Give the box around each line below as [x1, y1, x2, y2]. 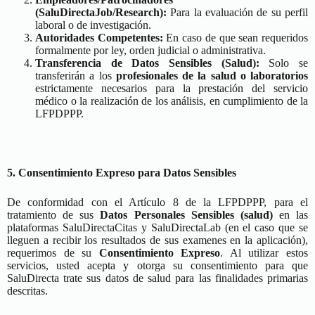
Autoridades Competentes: [35, 32, 163, 44]
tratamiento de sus [7, 209, 101, 221]
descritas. [7, 285, 48, 297]
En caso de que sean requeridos [162, 32, 309, 44]
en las [272, 209, 308, 221]
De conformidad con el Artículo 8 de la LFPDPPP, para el [7, 196, 308, 208]
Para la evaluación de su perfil [167, 6, 308, 18]
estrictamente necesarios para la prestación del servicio [35, 82, 308, 94]
